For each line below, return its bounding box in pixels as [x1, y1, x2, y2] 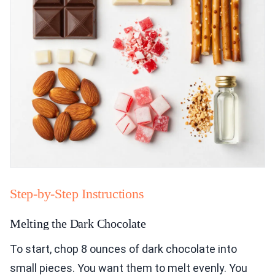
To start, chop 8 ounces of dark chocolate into [10, 242, 237, 256]
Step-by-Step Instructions [10, 186, 144, 202]
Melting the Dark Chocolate [10, 217, 146, 231]
